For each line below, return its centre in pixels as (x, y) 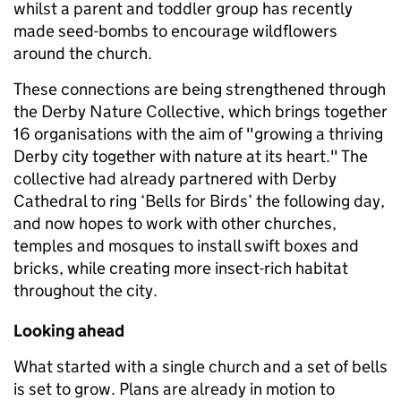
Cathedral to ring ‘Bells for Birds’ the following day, (199, 201)
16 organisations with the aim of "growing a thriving (198, 134)
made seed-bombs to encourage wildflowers (175, 31)
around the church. (85, 54)
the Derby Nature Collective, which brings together (200, 112)
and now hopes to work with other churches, (175, 224)
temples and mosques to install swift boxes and (186, 246)
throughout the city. (87, 291)
